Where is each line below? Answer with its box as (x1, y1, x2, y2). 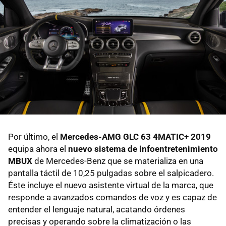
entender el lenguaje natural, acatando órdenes (8, 204, 185, 215)
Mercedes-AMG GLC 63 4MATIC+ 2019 (60, 132, 211, 142)
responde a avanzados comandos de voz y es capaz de (8, 192, 217, 203)
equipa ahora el (8, 144, 68, 154)
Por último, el (8, 132, 60, 142)
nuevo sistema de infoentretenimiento (68, 144, 218, 154)
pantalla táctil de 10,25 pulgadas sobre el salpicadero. (8, 168, 214, 179)
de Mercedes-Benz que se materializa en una (32, 156, 203, 166)
